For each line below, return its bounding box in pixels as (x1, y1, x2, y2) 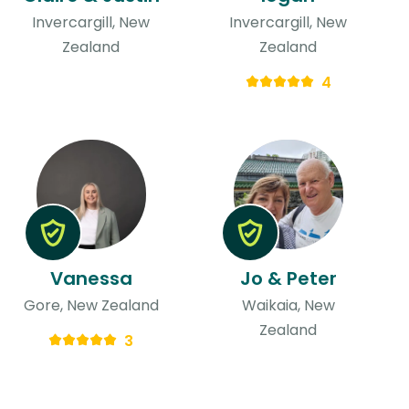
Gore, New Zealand (23, 294, 159, 316)
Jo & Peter (239, 265, 337, 291)
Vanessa (49, 265, 132, 291)
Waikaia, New (241, 294, 335, 316)
